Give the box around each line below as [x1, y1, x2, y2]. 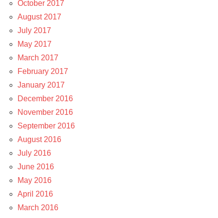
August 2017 [18, 12, 61, 21]
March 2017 [18, 53, 58, 62]
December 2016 [18, 94, 73, 103]
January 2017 [18, 80, 65, 89]
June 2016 [18, 162, 54, 171]
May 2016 [18, 176, 52, 184]
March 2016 [18, 203, 58, 212]
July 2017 [18, 26, 51, 35]
